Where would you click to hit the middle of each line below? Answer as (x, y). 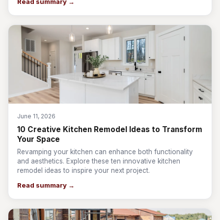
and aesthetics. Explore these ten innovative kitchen (99, 161)
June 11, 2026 (36, 116)
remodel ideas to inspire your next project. (83, 170)
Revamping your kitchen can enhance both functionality (105, 152)
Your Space (39, 139)
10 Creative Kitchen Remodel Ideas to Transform (110, 129)
